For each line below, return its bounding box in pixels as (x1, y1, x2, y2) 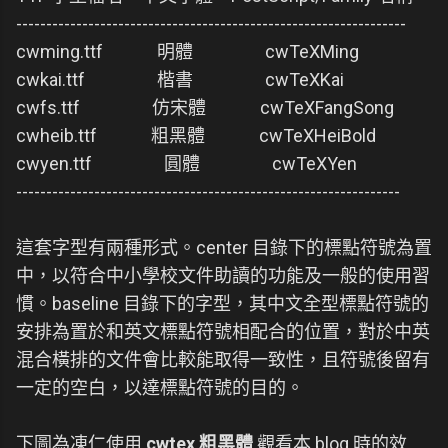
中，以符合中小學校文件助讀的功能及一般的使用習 (16, 265, 430, 286)
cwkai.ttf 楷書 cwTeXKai (16, 69, 344, 90)
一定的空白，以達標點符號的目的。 (16, 377, 304, 398)
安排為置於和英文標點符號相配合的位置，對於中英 (16, 321, 430, 342)
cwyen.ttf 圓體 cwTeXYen (16, 153, 357, 174)
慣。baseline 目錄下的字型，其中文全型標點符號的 (16, 293, 429, 314)
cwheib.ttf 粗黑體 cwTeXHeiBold (16, 125, 376, 146)
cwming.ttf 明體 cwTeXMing (16, 41, 413, 62)
